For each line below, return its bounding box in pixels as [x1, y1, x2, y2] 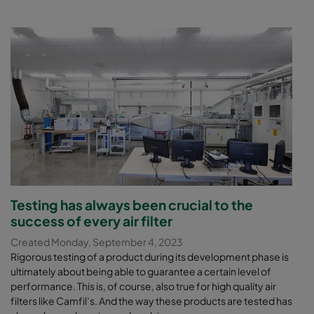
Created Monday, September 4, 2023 [11, 235, 183, 248]
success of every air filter [11, 212, 172, 229]
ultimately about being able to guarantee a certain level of [11, 264, 271, 278]
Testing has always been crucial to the [11, 196, 253, 213]
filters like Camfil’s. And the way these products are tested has [11, 294, 292, 307]
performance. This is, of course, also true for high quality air [11, 279, 276, 292]
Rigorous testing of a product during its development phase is [11, 250, 289, 263]
